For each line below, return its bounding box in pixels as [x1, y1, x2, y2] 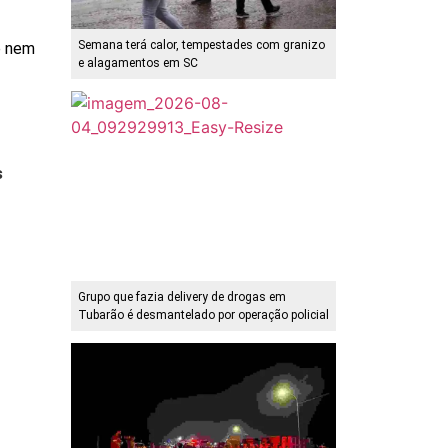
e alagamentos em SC [78, 56, 198, 71]
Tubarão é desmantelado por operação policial [78, 308, 329, 323]
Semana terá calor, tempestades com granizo [78, 38, 325, 53]
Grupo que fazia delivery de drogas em [78, 290, 286, 305]
